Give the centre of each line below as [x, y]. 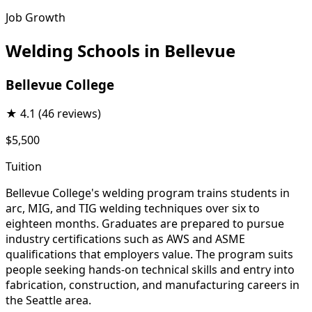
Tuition [24, 167]
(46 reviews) [70, 114]
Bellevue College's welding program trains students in [148, 193]
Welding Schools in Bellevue [120, 50]
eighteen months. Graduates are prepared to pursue [145, 224]
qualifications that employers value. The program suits [149, 255]
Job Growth [36, 17]
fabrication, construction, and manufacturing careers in [153, 285]
